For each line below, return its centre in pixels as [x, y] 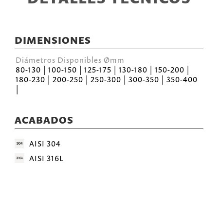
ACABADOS [44, 120]
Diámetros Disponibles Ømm [70, 60]
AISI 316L [46, 158]
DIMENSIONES [53, 40]
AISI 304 [45, 144]
